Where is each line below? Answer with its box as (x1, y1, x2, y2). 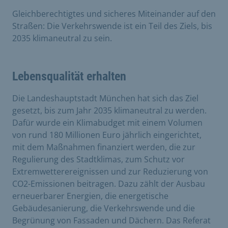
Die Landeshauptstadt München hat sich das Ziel (12, 92, 198, 104)
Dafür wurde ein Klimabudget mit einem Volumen (12, 117, 203, 128)
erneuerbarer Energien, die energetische (12, 190, 168, 202)
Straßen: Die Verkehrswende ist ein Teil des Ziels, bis (12, 20, 212, 32)
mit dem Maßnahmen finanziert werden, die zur (12, 141, 195, 153)
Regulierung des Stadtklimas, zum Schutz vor (12, 153, 185, 165)
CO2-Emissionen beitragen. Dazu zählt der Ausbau (12, 178, 205, 189)
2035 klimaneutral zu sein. (12, 32, 112, 44)
